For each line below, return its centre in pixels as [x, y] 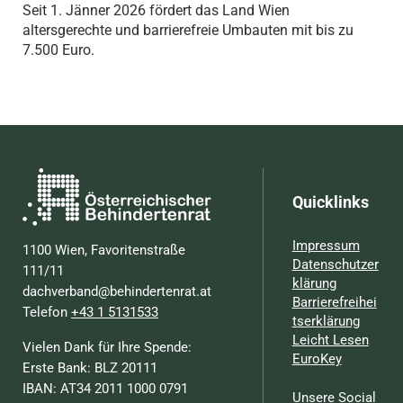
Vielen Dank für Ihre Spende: [107, 347]
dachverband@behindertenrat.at [117, 291]
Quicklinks [330, 201]
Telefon [47, 312]
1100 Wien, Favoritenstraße [104, 250]
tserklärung [326, 321]
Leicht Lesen [330, 340]
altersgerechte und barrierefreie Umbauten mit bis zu [188, 30]
